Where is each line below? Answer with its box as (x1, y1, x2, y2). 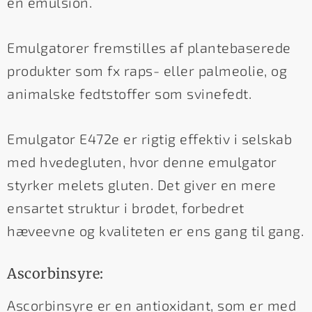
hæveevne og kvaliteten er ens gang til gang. (7, 222, 304, 240)
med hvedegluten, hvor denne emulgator (7, 153, 277, 171)
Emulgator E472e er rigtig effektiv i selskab (7, 130, 292, 148)
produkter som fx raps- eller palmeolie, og (7, 62, 287, 79)
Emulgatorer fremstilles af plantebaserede (7, 39, 291, 56)
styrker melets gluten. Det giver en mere (7, 176, 276, 194)
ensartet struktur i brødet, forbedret (7, 199, 244, 217)
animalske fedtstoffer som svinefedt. (7, 85, 251, 102)
